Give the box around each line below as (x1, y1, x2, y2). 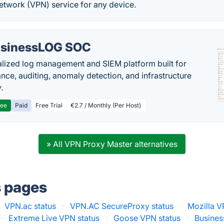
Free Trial (35, 101, 63, 109)
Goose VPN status (113, 213, 181, 223)
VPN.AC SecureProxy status (70, 201, 174, 211)
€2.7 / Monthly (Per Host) (70, 101, 141, 109)
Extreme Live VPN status (8, 213, 100, 223)
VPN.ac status (4, 201, 56, 211)
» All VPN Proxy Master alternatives (46, 139, 177, 149)
